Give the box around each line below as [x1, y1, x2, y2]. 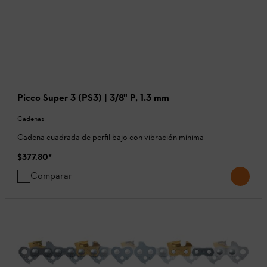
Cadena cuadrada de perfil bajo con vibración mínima [17, 132, 204, 142]
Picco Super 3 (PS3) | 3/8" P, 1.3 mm [17, 91, 169, 103]
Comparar [30, 169, 72, 181]
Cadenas [17, 114, 44, 123]
